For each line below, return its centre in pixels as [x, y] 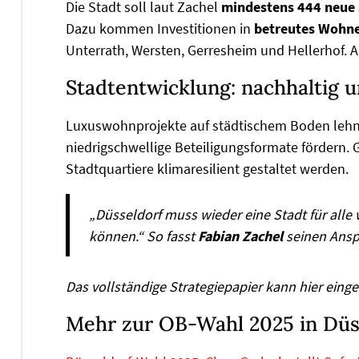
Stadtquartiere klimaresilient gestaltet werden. [207, 168]
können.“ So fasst [143, 236]
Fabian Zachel [242, 236]
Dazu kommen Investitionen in [160, 28]
